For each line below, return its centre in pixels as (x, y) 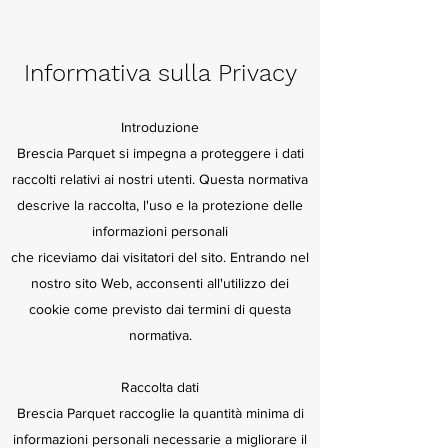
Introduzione (160, 127)
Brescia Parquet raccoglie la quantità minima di (160, 413)
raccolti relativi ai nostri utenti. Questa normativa (160, 179)
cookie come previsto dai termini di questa (160, 309)
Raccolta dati (160, 387)
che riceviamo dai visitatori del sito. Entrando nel (160, 257)
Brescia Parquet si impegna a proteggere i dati (160, 153)
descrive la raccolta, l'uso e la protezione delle (160, 205)
